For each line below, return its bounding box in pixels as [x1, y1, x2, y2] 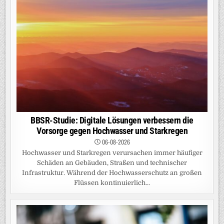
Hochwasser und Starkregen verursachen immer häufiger [21, 148, 202, 156]
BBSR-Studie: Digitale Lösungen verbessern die [30, 114, 193, 125]
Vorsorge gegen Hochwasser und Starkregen [36, 125, 187, 136]
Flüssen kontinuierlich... [74, 178, 150, 186]
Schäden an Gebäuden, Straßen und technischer [37, 158, 187, 166]
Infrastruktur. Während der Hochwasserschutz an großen [22, 168, 202, 176]
